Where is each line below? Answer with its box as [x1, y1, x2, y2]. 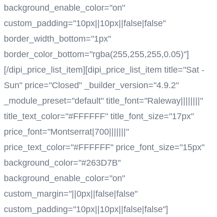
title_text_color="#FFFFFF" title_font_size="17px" [4, 111, 194, 121]
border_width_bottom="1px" [4, 33, 111, 44]
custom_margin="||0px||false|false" [4, 188, 138, 199]
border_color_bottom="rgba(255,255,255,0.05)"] [4, 49, 189, 59]
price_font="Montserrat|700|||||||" [4, 126, 129, 137]
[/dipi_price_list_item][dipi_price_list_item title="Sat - [4, 64, 204, 75]
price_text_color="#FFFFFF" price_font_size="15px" [4, 142, 204, 152]
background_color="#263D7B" [4, 157, 121, 168]
